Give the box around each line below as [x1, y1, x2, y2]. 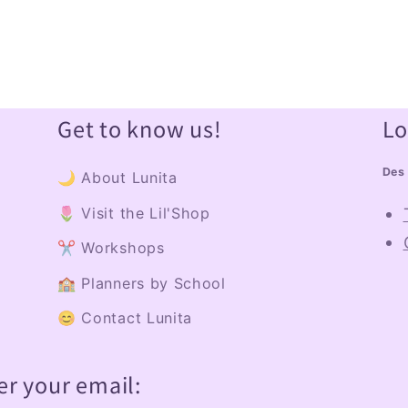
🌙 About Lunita [57, 168, 178, 188]
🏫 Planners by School [57, 273, 226, 292]
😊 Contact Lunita [57, 309, 193, 328]
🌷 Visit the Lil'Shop [57, 203, 210, 222]
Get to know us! [57, 113, 222, 145]
